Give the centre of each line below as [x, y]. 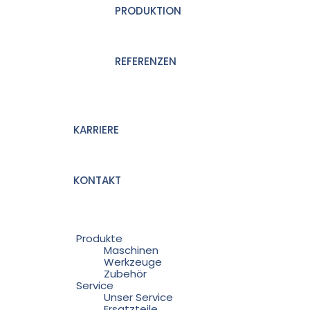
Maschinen [131, 250]
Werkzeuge [133, 262]
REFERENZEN [146, 61]
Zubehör [125, 273]
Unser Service [138, 297]
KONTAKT [97, 180]
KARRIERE [96, 129]
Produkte [99, 238]
